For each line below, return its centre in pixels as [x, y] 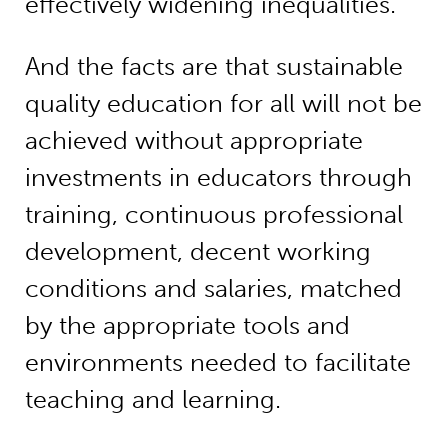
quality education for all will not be [223, 103]
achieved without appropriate [193, 140]
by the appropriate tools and [187, 325]
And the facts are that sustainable [213, 66]
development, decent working [197, 251]
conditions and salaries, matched [213, 288]
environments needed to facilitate [217, 362]
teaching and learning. [152, 399]
